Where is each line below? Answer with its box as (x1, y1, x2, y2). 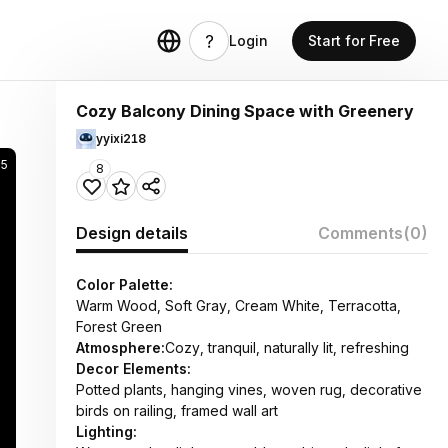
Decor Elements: (76, 360, 191, 377)
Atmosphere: (76, 339, 165, 356)
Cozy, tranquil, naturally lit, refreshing (165, 339, 409, 356)
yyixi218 (96, 131, 146, 146)
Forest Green (76, 318, 162, 335)
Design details (76, 223, 188, 243)
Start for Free (308, 32, 400, 49)
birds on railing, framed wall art (76, 402, 278, 419)
